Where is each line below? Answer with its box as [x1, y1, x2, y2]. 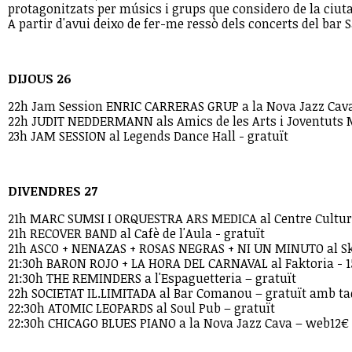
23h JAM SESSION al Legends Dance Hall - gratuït [8, 127, 288, 145]
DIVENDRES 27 [8, 182, 97, 200]
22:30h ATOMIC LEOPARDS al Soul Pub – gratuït [8, 299, 275, 317]
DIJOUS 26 [8, 70, 71, 87]
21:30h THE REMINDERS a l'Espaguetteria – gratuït [8, 269, 296, 287]
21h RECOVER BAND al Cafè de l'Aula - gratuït [8, 225, 265, 242]
